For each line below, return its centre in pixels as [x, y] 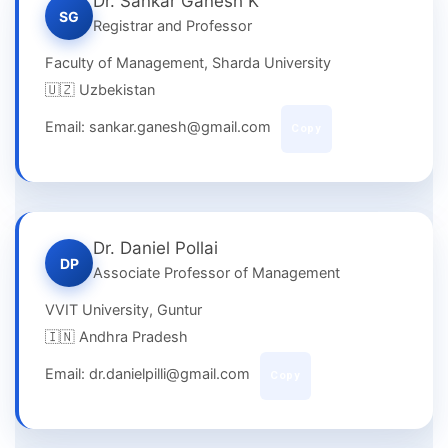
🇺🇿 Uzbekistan [100, 90]
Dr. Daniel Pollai [155, 248]
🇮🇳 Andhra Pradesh [116, 337]
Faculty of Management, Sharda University [188, 63]
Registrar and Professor [172, 26]
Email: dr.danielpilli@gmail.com [149, 374]
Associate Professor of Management [216, 273]
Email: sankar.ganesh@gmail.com [160, 127]
